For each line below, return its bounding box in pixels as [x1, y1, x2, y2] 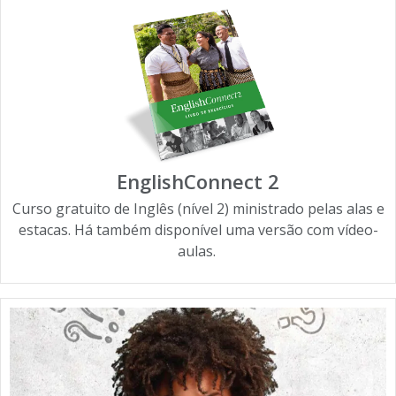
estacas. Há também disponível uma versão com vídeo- [18, 219, 378, 240]
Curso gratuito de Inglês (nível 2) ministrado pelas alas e [11, 198, 385, 218]
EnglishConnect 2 [117, 167, 279, 194]
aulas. [177, 240, 219, 261]
